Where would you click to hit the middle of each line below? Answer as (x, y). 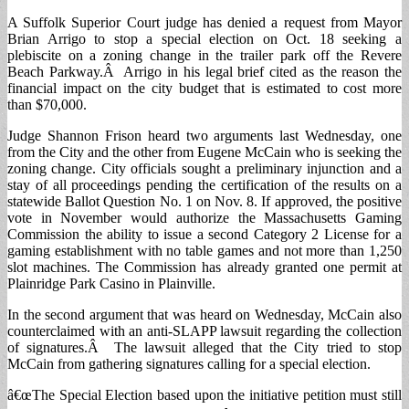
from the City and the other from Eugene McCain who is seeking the (204, 152)
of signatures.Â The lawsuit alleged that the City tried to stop (204, 347)
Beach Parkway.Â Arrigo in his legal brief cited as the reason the (204, 71)
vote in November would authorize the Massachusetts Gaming (204, 217)
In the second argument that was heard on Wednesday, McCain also (204, 314)
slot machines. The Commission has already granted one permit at (204, 267)
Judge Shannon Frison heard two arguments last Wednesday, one (204, 135)
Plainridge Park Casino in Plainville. (111, 283)
